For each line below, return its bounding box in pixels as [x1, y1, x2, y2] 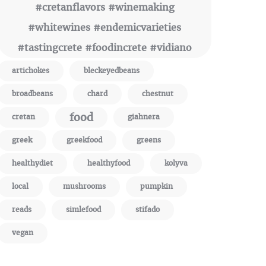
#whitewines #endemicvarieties [28, 21, 181, 34]
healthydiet [12, 159, 53, 168]
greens [137, 135, 161, 145]
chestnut [142, 89, 173, 99]
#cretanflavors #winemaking [34, 1, 175, 14]
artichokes [12, 66, 49, 75]
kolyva [164, 159, 188, 168]
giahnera [128, 112, 160, 122]
